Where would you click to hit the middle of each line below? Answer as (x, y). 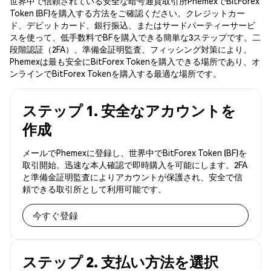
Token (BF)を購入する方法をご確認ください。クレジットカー (127, 13)
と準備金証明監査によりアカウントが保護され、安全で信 (132, 177)
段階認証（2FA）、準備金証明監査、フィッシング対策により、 (131, 49)
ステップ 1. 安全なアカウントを (129, 111)
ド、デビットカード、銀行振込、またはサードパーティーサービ (132, 25)
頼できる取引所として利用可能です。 (94, 189)
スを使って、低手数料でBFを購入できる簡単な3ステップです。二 (135, 37)
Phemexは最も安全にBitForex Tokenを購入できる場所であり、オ (135, 61)
